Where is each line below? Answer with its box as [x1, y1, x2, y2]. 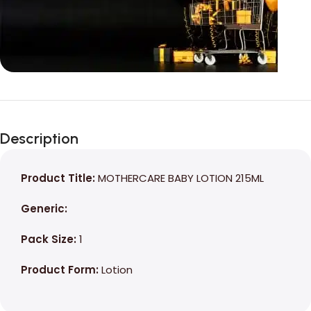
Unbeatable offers [21, 94, 117, 108]
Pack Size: [21, 232, 79, 246]
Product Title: [21, 171, 98, 185]
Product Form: [21, 262, 101, 277]
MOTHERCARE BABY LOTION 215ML [98, 171, 264, 185]
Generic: [21, 201, 67, 216]
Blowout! [21, 129, 79, 148]
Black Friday [21, 110, 105, 128]
